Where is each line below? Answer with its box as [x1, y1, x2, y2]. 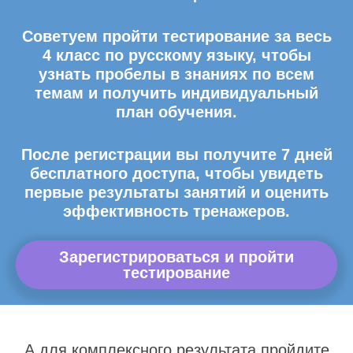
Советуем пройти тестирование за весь [21, 28, 332, 45]
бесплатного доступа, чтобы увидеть [30, 165, 323, 182]
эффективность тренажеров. [63, 203, 290, 220]
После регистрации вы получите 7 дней [20, 146, 333, 163]
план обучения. [116, 103, 237, 121]
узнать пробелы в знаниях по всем [39, 65, 314, 83]
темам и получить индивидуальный [35, 84, 318, 102]
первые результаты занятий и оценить [24, 184, 329, 201]
